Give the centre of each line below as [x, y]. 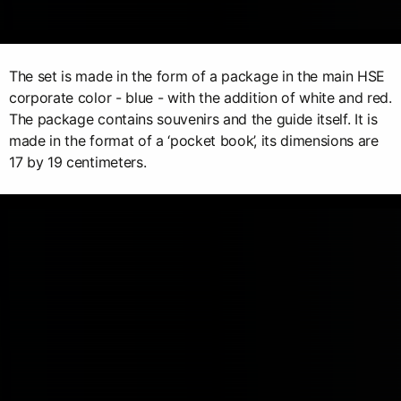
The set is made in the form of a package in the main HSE [197, 76]
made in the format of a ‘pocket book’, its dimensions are [194, 140]
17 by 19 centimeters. [78, 162]
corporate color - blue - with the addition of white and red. [200, 97]
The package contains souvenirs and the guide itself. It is [193, 119]
